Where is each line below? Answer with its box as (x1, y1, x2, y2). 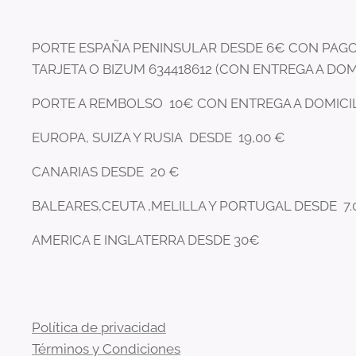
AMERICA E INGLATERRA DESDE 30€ (32, 232, 260, 248)
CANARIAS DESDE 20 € (32, 164, 183, 180)
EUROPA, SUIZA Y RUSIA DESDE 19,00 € (32, 130, 288, 145)
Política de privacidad (32, 319, 166, 335)
